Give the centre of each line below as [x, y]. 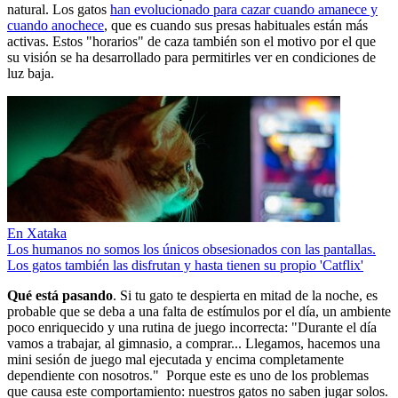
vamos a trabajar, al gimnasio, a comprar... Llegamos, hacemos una [194, 343]
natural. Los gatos [59, 9]
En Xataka [37, 233]
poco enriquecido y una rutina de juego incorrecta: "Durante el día [192, 327]
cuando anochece [56, 25]
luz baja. [32, 73]
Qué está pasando [60, 295]
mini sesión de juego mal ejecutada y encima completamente [175, 359]
